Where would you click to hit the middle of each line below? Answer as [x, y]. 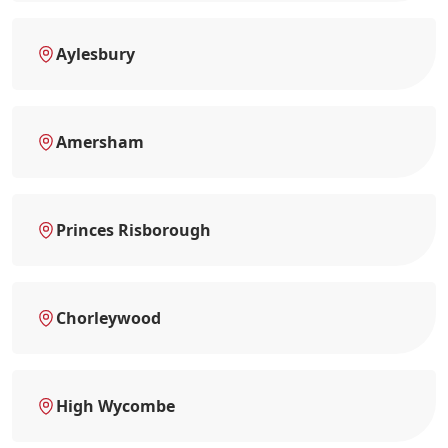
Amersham [100, 141]
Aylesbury [95, 53]
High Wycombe [115, 405]
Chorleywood [108, 317]
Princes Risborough [133, 229]
